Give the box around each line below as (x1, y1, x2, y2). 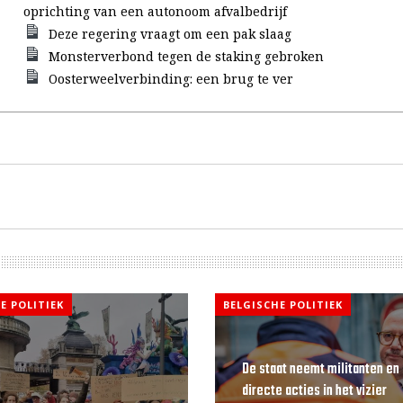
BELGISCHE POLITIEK (222, 298, 343, 311)
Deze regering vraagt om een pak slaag (48, 25, 291, 42)
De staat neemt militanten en (241, 358, 399, 382)
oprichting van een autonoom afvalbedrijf (23, 3, 288, 20)
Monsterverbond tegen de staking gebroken (48, 48, 324, 65)
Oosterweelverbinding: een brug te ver (48, 70, 293, 87)
